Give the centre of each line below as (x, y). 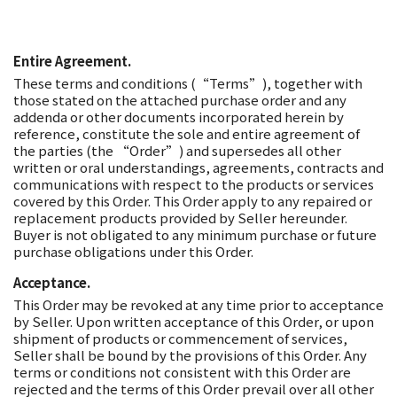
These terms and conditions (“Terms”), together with (188, 83)
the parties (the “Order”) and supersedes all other (177, 150)
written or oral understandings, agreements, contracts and (198, 167)
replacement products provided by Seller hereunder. (180, 218)
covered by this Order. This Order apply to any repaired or (193, 201)
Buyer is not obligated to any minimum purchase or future (195, 234)
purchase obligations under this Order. (133, 251)
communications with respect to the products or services (194, 184)
